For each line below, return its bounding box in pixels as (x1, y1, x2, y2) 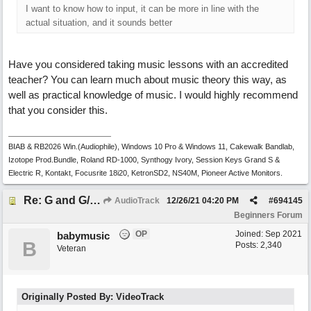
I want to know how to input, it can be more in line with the (26, 3, 259, 14)
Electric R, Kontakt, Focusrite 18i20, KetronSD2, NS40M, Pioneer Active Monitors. (8, 169, 283, 177)
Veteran (57, 244, 86, 253)
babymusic (57, 230, 110, 242)
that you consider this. (8, 104, 108, 116)
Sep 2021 (265, 229, 302, 239)
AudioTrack (112, 196, 160, 205)
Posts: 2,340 (235, 240, 282, 250)
